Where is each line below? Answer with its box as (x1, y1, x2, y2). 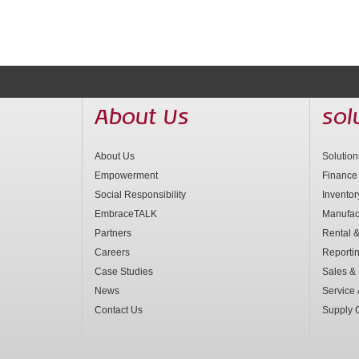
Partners (95, 228, 131, 239)
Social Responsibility (95, 189, 186, 200)
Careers (95, 247, 130, 258)
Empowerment (95, 170, 158, 181)
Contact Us (95, 305, 143, 316)
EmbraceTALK (95, 208, 157, 220)
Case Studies (95, 266, 153, 277)
